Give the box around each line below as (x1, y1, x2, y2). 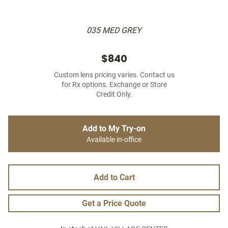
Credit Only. (96, 90, 132, 99)
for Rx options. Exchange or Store (61, 80, 167, 90)
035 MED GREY (87, 25, 141, 36)
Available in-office (87, 135, 141, 145)
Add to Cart (93, 173, 135, 183)
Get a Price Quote (82, 198, 146, 209)
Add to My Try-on (82, 124, 146, 134)
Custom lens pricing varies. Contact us (53, 71, 175, 80)
